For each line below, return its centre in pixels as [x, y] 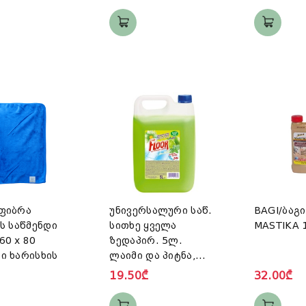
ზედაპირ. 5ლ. [146, 241]
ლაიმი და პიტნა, [152, 256]
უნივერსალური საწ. [161, 211]
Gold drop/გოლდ [153, 271]
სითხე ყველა [143, 226]
